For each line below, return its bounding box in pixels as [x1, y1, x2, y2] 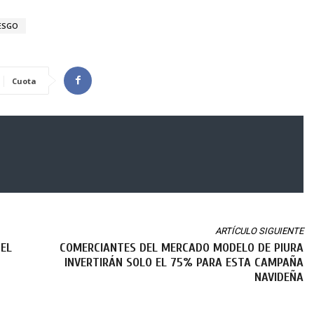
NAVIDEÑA [254, 269, 303, 285]
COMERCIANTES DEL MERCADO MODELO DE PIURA [59, 240, 303, 255]
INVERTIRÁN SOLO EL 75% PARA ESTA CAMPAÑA [64, 254, 303, 270]
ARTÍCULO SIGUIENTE [214, 225, 303, 236]
